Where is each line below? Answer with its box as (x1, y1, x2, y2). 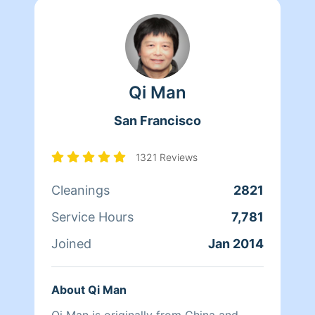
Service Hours (51, 209, 134, 224)
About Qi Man (51, 282, 127, 297)
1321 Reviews (136, 150, 198, 163)
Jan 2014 (208, 236, 264, 251)
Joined (51, 236, 91, 251)
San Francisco (114, 112, 201, 128)
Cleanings (51, 182, 110, 198)
